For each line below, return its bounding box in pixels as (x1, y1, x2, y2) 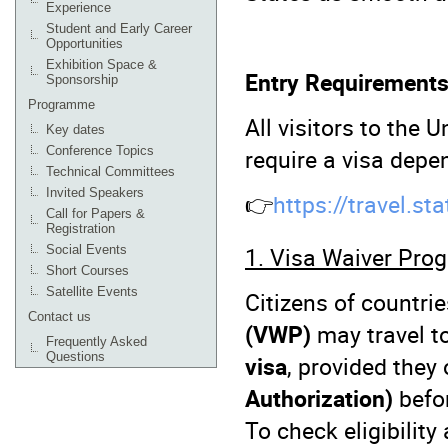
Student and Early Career (46, 21, 192, 36)
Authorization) (245, 381, 393, 414)
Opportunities (46, 36, 123, 51)
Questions (46, 349, 105, 364)
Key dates (46, 122, 105, 137)
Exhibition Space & (46, 57, 157, 72)
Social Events (46, 242, 127, 257)
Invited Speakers (46, 185, 144, 200)
